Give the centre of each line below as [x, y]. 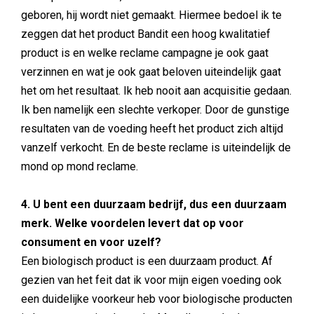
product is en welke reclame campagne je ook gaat [145, 53]
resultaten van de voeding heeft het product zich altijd [152, 129]
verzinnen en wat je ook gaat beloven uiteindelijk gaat [151, 72]
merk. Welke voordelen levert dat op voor [132, 223]
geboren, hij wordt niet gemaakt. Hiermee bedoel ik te [151, 15]
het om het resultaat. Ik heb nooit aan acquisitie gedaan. [156, 91]
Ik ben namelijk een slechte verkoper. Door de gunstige [155, 110]
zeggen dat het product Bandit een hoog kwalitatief [146, 34]
